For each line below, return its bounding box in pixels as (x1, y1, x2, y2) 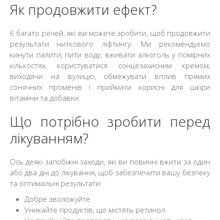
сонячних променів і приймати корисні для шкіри (10, 82, 210, 92)
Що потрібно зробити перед (10, 112, 210, 131)
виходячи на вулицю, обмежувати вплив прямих (10, 71, 210, 81)
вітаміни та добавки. (10, 93, 81, 103)
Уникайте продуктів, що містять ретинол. (25, 205, 167, 215)
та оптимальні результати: (10, 178, 102, 188)
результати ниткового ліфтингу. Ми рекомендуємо (10, 39, 210, 49)
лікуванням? (10, 129, 88, 147)
